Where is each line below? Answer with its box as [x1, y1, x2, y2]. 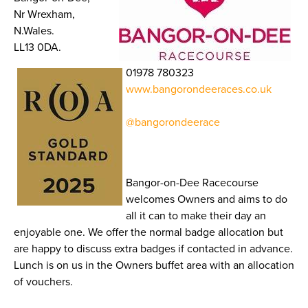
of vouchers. [14, 275, 73, 289]
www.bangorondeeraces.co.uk [126, 82, 272, 97]
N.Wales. [14, 24, 57, 38]
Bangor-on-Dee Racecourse [126, 176, 258, 190]
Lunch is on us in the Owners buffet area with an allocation [14, 258, 294, 273]
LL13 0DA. [14, 41, 64, 55]
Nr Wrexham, [14, 8, 78, 22]
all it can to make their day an [126, 209, 266, 223]
